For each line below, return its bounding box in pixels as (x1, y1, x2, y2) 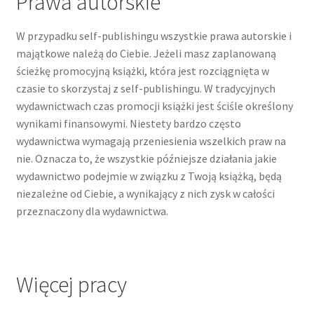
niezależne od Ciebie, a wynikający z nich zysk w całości (15, 186, 275, 201)
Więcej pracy (15, 271, 127, 299)
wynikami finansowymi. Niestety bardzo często (15, 116, 241, 131)
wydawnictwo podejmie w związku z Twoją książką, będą (15, 169, 282, 184)
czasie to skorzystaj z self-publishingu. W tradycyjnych (15, 81, 275, 96)
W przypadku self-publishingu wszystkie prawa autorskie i (15, 29, 292, 43)
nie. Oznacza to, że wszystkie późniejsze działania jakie (15, 151, 277, 166)
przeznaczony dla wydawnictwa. (15, 204, 168, 219)
